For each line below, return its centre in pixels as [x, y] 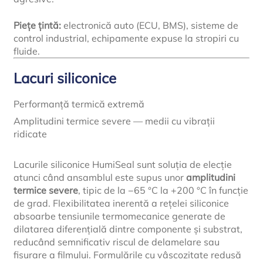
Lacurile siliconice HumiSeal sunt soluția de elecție [123, 165]
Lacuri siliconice [65, 78]
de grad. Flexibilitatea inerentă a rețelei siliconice [122, 203]
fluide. [27, 51]
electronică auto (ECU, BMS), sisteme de [150, 25]
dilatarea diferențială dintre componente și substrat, [128, 229]
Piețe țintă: [38, 25]
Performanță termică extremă [79, 104]
